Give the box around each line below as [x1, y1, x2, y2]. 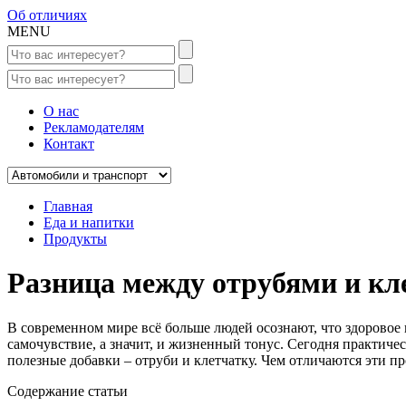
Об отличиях [7, 7, 87, 23]
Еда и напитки [43, 215, 134, 230]
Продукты [43, 231, 107, 246]
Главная [43, 198, 92, 214]
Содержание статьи [7, 382, 128, 399]
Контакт [43, 136, 94, 151]
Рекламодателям [43, 120, 144, 135]
